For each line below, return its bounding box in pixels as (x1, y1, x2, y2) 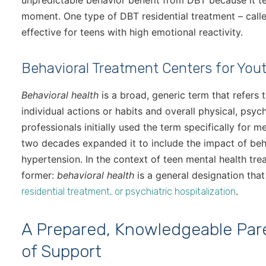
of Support (21, 241, 102, 262)
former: (21, 169, 57, 182)
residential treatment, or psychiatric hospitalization (21, 186, 236, 198)
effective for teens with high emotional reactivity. (21, 26, 243, 39)
